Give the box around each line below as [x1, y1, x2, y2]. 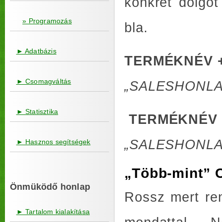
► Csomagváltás [16, 77, 71, 85]
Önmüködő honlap [10, 182, 90, 192]
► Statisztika [16, 108, 58, 115]
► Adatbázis [16, 47, 56, 55]
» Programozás [22, 17, 72, 25]
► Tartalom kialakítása [16, 208, 90, 216]
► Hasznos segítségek [16, 138, 91, 146]
